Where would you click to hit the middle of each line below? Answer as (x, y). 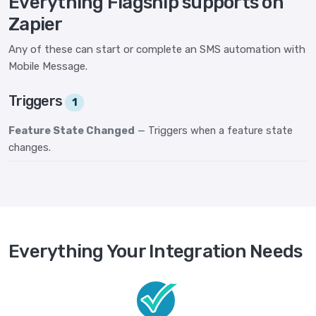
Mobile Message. (48, 67)
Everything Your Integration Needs (156, 251)
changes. (30, 148)
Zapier (36, 25)
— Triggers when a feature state (215, 131)
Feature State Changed (72, 131)
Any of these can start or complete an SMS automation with (157, 50)
